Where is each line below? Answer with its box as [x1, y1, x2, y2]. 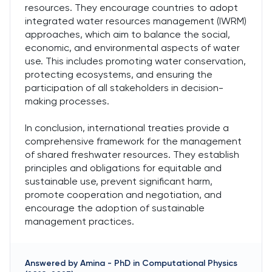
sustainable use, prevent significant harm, [25, 175, 212, 187]
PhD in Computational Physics [114, 258, 237, 268]
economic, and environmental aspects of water [25, 42, 240, 53]
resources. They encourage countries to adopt [25, 2, 238, 13]
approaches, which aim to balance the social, [25, 29, 230, 40]
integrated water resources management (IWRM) [25, 15, 246, 27]
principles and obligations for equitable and [25, 162, 222, 174]
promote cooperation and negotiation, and [25, 189, 222, 200]
